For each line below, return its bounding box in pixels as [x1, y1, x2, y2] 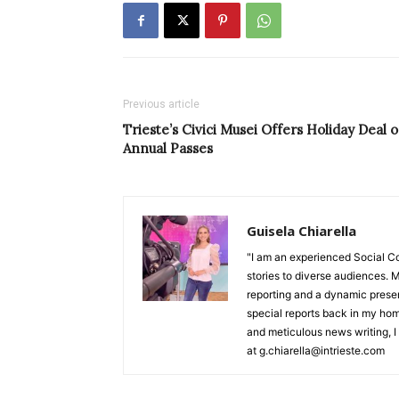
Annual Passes [123, 140, 213, 158]
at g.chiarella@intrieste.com [247, 344, 385, 358]
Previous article [123, 98, 199, 111]
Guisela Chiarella [247, 222, 356, 240]
